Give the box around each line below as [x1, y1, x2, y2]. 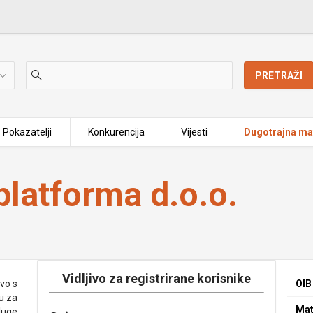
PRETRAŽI [255, 70, 303, 81]
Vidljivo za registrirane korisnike [61, 271, 251, 286]
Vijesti [181, 126, 208, 138]
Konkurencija [88, 126, 145, 138]
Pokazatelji [2, 126, 52, 138]
